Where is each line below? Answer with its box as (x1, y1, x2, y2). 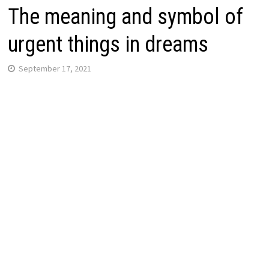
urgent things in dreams (7, 31, 208, 57)
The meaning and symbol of (7, 4, 243, 29)
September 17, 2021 (18, 62, 91, 74)
